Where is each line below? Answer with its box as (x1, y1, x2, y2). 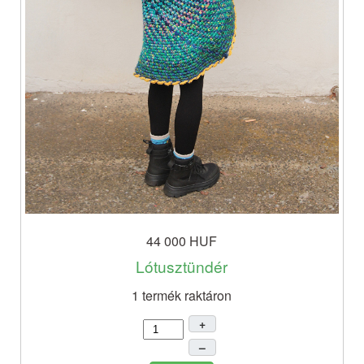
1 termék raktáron (132, 285, 232, 305)
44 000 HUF (146, 231, 218, 250)
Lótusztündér (136, 254, 228, 277)
